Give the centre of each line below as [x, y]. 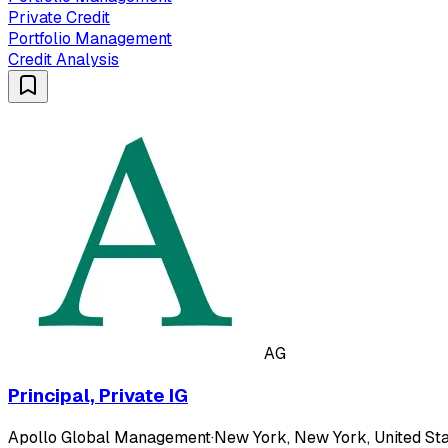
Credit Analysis [63, 60]
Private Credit [59, 18]
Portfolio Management [90, 39]
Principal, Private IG [98, 395]
